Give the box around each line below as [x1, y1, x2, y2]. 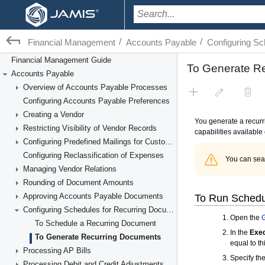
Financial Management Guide [11, 56, 111, 64]
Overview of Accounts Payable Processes [23, 83, 167, 92]
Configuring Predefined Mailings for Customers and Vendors [165, 137, 173, 146]
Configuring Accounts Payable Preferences [23, 96, 170, 105]
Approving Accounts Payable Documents [23, 192, 163, 201]
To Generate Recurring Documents [35, 232, 161, 241]
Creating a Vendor [23, 110, 84, 119]
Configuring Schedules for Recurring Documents [166, 205, 174, 214]
